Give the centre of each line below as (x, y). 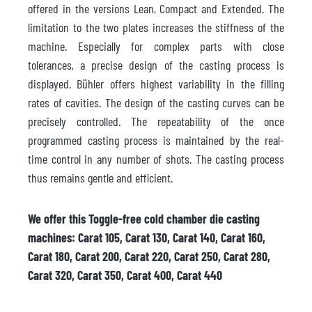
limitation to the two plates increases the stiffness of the (156, 27)
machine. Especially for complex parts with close (156, 46)
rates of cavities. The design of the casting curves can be (156, 102)
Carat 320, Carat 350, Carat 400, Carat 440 (125, 275)
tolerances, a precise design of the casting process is (156, 64)
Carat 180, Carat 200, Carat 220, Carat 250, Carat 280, (149, 256)
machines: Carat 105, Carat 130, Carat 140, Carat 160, (147, 237)
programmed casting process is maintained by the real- (156, 140)
